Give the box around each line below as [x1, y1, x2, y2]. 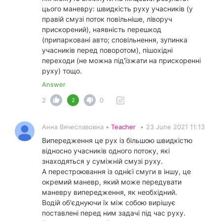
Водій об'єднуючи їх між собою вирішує [42, 198, 176, 207]
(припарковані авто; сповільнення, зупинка [42, 36, 187, 44]
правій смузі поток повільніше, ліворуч [42, 15, 172, 24]
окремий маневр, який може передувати [42, 178, 182, 186]
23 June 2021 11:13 [146, 123, 205, 131]
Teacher [111, 123, 136, 131]
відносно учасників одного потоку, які [42, 147, 170, 155]
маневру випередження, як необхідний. [42, 188, 177, 197]
